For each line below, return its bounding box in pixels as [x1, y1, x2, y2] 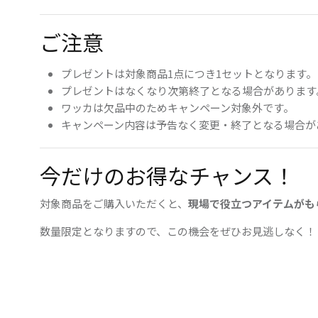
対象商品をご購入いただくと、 [40, 196, 188, 212]
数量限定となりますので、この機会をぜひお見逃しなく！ [40, 224, 316, 239]
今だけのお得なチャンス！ [40, 160, 295, 192]
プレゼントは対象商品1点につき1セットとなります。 [61, 66, 317, 82]
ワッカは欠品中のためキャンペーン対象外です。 [61, 100, 294, 116]
